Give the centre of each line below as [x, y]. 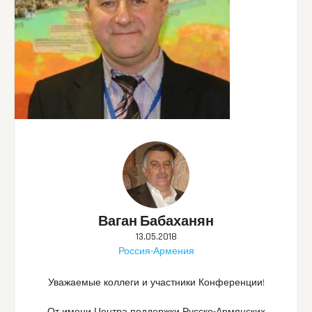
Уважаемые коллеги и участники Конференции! [156, 283]
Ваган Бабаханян [156, 222]
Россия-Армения [156, 252]
